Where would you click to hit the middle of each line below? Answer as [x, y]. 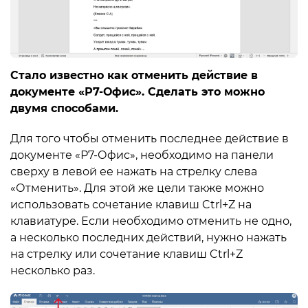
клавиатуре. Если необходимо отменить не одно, [151, 221]
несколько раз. [53, 271]
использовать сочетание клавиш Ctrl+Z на [131, 205]
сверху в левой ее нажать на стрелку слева [134, 172]
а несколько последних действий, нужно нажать [148, 238]
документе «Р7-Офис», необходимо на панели [142, 155]
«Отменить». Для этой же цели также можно [137, 188]
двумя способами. [64, 109]
